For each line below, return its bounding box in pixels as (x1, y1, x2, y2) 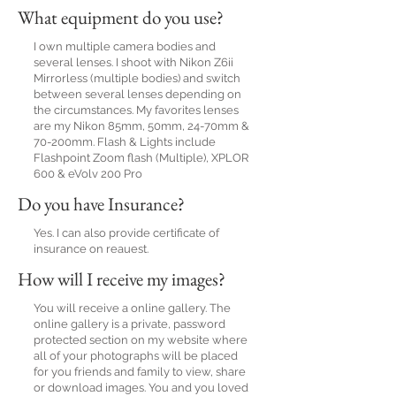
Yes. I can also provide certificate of (34, 225, 219, 240)
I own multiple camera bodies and (34, 39, 216, 53)
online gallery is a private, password (34, 316, 225, 331)
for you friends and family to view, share (34, 364, 246, 378)
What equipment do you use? (18, 4, 224, 29)
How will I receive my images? (18, 266, 225, 291)
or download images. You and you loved (34, 380, 248, 394)
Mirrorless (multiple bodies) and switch (34, 71, 240, 85)
